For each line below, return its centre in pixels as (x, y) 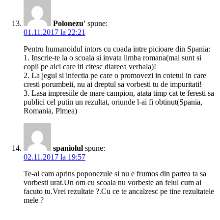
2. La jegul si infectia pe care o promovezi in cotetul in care (115, 76)
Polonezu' (69, 24)
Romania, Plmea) (50, 111)
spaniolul (68, 148)
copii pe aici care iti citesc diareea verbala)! (90, 67)
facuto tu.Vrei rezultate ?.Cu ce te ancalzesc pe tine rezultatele (119, 192)
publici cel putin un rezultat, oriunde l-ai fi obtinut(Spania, (113, 102)
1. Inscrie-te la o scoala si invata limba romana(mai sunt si (112, 58)
